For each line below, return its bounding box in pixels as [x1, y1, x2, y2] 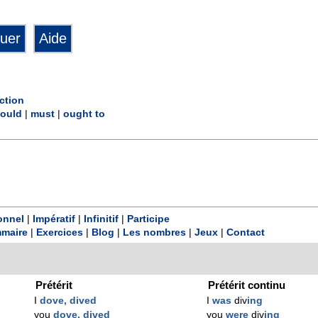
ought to [63, 109, 105, 120]
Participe [127, 213, 170, 224]
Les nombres [123, 226, 186, 238]
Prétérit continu [208, 278, 286, 291]
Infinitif [84, 213, 119, 224]
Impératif [33, 213, 75, 224]
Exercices [36, 226, 83, 238]
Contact [226, 226, 265, 238]
